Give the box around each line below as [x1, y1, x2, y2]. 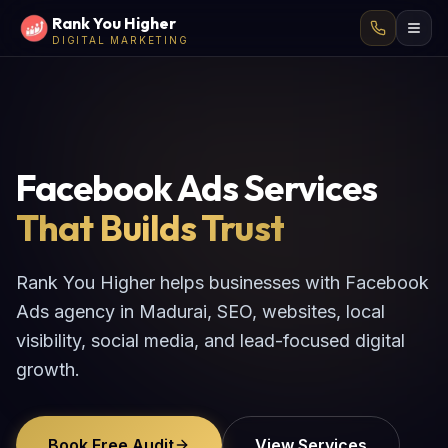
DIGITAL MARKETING [52, 34, 189, 46]
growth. [16, 359, 80, 380]
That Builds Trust [16, 205, 284, 250]
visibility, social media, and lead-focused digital [16, 330, 405, 351]
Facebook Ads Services [16, 165, 378, 210]
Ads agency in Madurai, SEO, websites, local [16, 301, 385, 322]
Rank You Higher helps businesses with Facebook [16, 272, 429, 293]
